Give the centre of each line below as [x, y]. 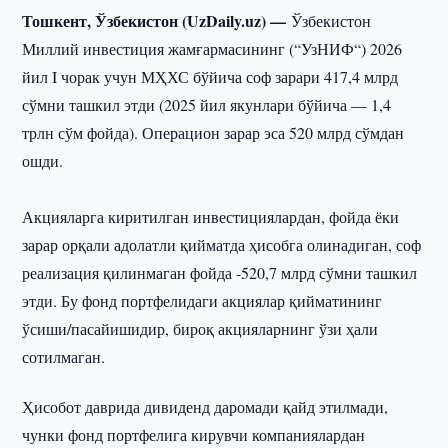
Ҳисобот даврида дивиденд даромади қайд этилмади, [205, 406]
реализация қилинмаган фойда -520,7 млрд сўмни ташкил [220, 272]
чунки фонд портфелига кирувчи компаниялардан [194, 434]
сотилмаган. [64, 356]
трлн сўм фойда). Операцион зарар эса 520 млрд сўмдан [213, 132]
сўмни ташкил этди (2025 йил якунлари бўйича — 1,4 [207, 104]
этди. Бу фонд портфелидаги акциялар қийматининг [202, 300]
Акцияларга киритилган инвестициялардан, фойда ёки [211, 216]
